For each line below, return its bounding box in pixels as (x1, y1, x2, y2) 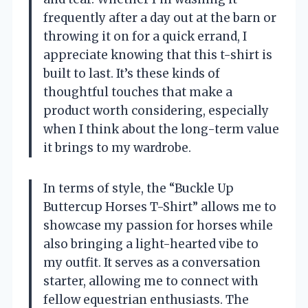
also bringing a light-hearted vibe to (43, 236, 258, 252)
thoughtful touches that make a (43, 85, 232, 100)
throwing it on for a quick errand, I (43, 29, 247, 45)
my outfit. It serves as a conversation (43, 255, 261, 271)
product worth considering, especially (43, 103, 269, 119)
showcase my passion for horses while (43, 218, 273, 234)
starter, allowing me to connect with (43, 274, 258, 289)
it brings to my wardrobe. (43, 140, 191, 156)
